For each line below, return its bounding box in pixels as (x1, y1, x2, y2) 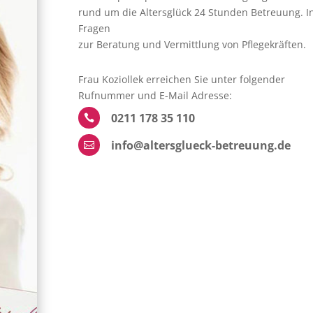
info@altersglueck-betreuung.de (110, 137, 291, 153)
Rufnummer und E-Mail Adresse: (78, 88, 232, 102)
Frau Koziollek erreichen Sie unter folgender (78, 72, 285, 86)
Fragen (78, 21, 110, 35)
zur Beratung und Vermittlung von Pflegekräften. (78, 37, 306, 51)
